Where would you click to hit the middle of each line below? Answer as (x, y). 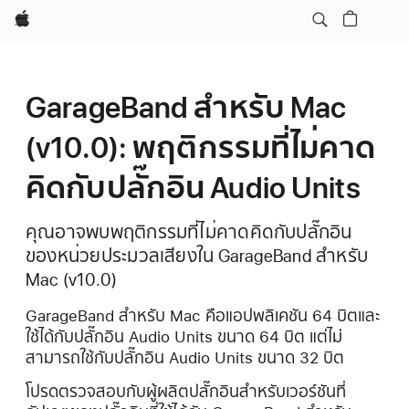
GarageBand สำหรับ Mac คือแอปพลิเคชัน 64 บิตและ (203, 315)
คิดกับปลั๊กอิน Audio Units (193, 188)
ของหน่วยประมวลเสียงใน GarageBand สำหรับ (197, 256)
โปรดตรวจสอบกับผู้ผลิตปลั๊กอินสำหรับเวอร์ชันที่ (186, 391)
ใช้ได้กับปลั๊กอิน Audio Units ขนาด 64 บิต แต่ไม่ (184, 336)
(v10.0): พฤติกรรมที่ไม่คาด (200, 148)
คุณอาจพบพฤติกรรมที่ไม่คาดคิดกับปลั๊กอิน (189, 232)
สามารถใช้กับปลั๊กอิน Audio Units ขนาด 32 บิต (185, 357)
